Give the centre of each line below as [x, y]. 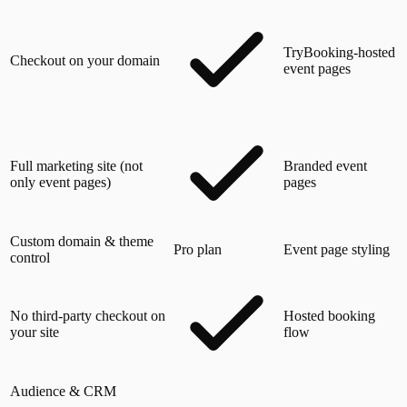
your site [35, 332]
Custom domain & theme [82, 241]
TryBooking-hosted [339, 52]
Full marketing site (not [76, 165]
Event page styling [337, 249]
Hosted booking [329, 315]
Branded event [325, 165]
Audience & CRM [63, 391]
